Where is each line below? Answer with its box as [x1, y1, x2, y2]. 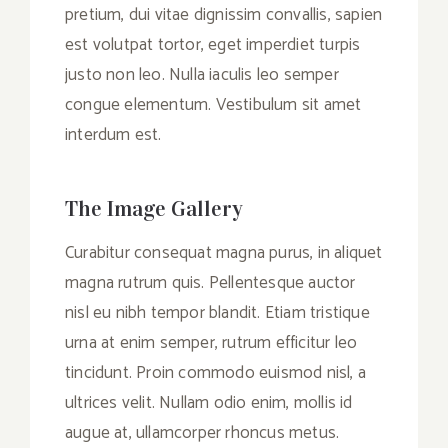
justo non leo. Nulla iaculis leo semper [65, 61, 339, 90]
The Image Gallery [65, 195, 243, 223]
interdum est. [65, 121, 162, 150]
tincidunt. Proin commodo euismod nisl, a [65, 359, 367, 388]
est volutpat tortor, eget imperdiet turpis [65, 31, 361, 60]
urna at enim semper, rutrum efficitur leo [65, 329, 358, 358]
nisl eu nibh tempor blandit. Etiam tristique [65, 299, 370, 328]
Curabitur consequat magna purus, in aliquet [65, 239, 383, 268]
